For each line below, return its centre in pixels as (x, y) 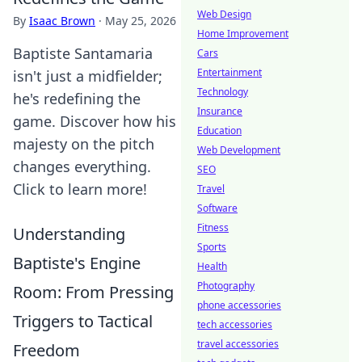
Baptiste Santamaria (83, 53)
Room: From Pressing (93, 292)
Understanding (69, 234)
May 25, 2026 (141, 21)
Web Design (224, 14)
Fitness (213, 227)
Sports (212, 247)
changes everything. (82, 166)
